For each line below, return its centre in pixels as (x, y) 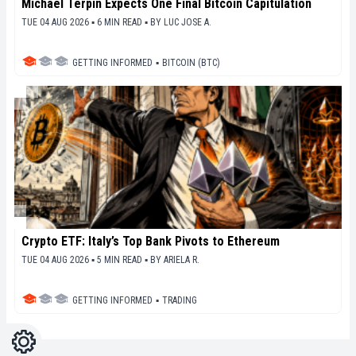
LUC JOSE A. (188, 22)
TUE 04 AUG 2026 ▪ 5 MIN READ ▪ (86, 259)
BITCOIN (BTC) (191, 62)
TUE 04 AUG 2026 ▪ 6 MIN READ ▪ (86, 22)
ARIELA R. (182, 259)
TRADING (180, 300)
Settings (32, 337)
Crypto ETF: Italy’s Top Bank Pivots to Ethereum (151, 241)
